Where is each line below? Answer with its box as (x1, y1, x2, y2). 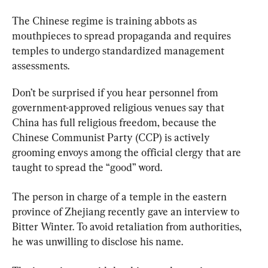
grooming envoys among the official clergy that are (12, 146, 243, 159)
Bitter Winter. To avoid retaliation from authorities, (12, 220, 244, 233)
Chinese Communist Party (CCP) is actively (12, 131, 212, 144)
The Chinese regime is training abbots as (12, 14, 199, 28)
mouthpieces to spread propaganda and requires (12, 29, 233, 42)
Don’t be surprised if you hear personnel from (12, 86, 221, 99)
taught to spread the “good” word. (12, 161, 162, 174)
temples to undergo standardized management (12, 44, 227, 57)
